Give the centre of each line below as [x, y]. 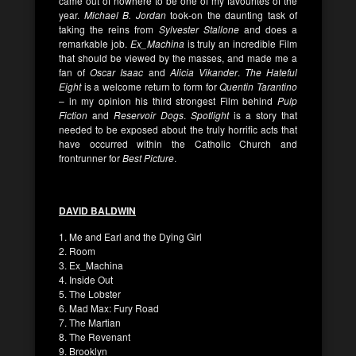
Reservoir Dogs [149, 114]
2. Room [77, 250]
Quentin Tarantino [259, 86]
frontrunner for [91, 157]
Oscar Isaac [117, 72]
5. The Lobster [90, 293]
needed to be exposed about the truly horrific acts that [178, 129]
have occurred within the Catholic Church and [178, 143]
